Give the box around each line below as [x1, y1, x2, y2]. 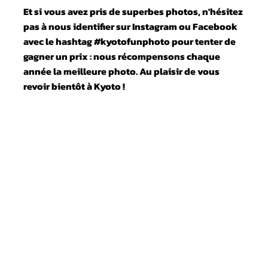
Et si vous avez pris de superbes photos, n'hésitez [23, 4, 243, 19]
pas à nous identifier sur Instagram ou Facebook [23, 19, 237, 33]
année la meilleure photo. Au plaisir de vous [23, 63, 220, 78]
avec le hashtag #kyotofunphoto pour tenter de [23, 33, 236, 48]
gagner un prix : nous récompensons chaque [23, 48, 220, 63]
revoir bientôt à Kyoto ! [23, 78, 125, 93]
